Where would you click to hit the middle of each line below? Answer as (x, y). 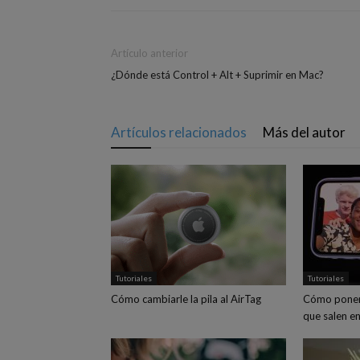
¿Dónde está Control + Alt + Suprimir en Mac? (217, 75)
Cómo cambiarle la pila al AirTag (186, 299)
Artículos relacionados (179, 132)
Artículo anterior (149, 53)
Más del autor (304, 132)
